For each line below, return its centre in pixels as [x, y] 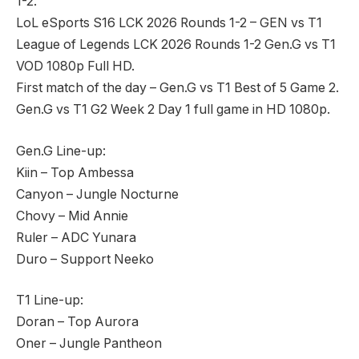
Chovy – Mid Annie [72, 216]
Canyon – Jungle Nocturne [97, 194]
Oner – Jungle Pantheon [89, 344]
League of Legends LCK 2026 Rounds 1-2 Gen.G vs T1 [176, 45]
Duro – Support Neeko [85, 259]
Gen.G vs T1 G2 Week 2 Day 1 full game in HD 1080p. [173, 110]
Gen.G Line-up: [61, 151]
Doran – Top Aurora [77, 322]
